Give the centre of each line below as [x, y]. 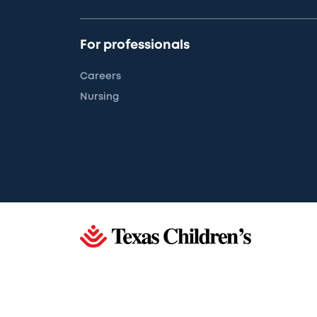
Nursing [100, 97]
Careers [101, 76]
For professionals [135, 45]
